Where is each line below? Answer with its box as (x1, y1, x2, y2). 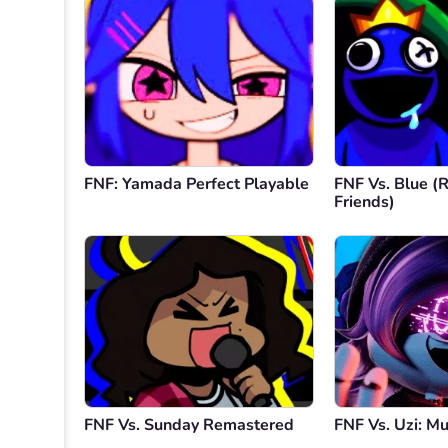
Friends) (334, 191, 395, 214)
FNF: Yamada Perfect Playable (84, 173, 309, 196)
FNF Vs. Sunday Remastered (84, 414, 294, 437)
